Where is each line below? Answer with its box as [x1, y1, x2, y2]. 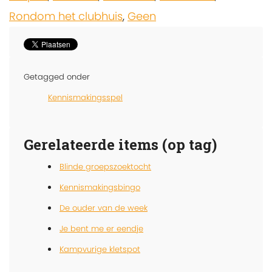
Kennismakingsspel [48, 91, 123, 103]
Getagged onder [24, 70, 90, 83]
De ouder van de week [59, 202, 148, 214]
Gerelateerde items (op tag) [24, 134, 217, 154]
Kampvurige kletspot [59, 243, 140, 255]
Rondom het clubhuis [9, 8, 123, 24]
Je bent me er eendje [59, 222, 143, 234]
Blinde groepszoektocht [59, 160, 151, 172]
